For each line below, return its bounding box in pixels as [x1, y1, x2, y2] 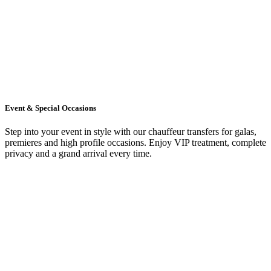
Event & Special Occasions [5, 103, 96, 113]
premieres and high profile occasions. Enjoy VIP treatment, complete [5, 137, 266, 148]
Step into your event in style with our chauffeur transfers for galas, [5, 126, 256, 137]
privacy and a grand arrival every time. [5, 148, 152, 159]
